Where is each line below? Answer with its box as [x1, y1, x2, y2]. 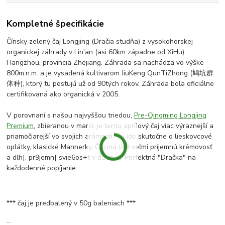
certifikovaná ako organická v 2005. [7, 89, 120, 99]
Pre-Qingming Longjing [134, 110, 207, 121]
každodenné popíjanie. [7, 163, 80, 173]
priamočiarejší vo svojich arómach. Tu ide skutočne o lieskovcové [7, 132, 212, 142]
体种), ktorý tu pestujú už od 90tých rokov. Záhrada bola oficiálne [7, 79, 214, 89]
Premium [7, 121, 34, 131]
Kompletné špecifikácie [7, 18, 104, 30]
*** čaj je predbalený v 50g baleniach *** [7, 198, 136, 208]
